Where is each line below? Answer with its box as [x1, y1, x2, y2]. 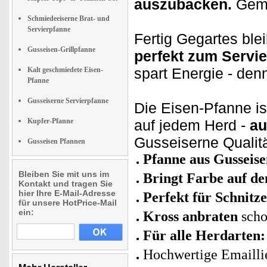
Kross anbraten [143, 208, 241, 224]
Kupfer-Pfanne [27, 116, 73, 125]
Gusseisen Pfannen [27, 136, 85, 145]
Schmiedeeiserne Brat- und [27, 14, 110, 23]
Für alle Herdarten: [143, 227, 265, 243]
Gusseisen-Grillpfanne [27, 45, 95, 54]
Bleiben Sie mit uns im [18, 169, 109, 179]
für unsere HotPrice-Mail [18, 197, 117, 207]
